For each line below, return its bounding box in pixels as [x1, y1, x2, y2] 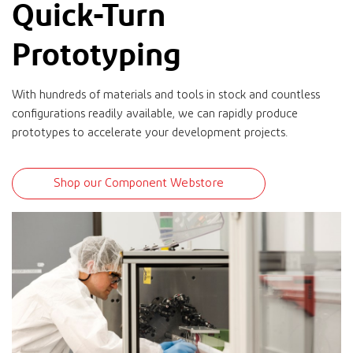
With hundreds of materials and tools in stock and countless [12, 89, 320, 101]
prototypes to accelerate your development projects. [12, 127, 288, 139]
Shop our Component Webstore [54, 177, 224, 189]
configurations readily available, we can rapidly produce [12, 108, 298, 120]
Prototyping [12, 34, 181, 73]
